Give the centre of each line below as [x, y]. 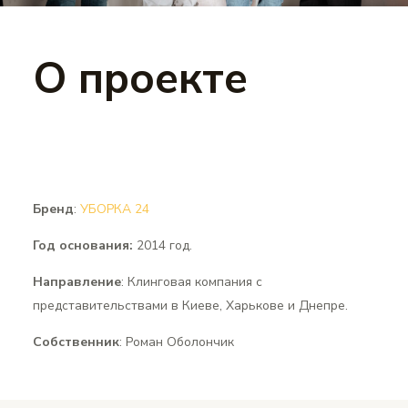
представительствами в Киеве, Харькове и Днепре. [190, 306]
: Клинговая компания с [191, 282]
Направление [76, 282]
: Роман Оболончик [176, 342]
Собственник [76, 342]
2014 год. [162, 246]
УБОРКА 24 [114, 209]
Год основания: [82, 246]
